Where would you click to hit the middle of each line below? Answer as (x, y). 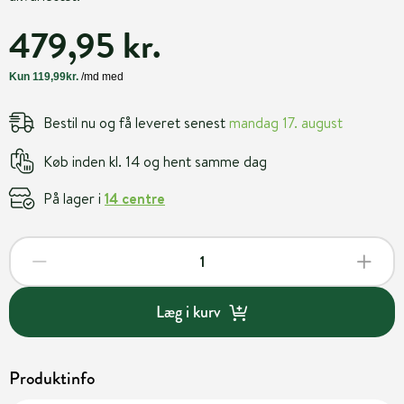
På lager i (74, 198)
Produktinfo (52, 378)
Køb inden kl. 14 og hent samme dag (155, 161)
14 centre (135, 198)
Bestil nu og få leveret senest (136, 122)
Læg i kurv (188, 312)
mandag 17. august (286, 122)
